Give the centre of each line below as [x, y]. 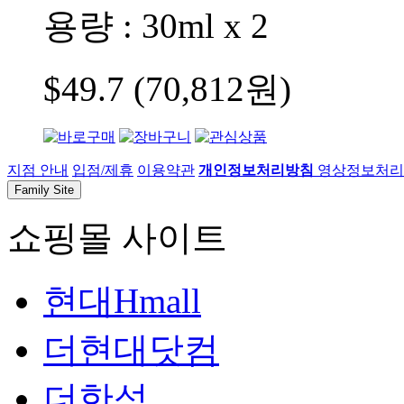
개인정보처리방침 [256, 170]
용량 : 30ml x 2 [156, 25]
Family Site [44, 189]
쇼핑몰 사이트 [117, 237]
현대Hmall [122, 300]
